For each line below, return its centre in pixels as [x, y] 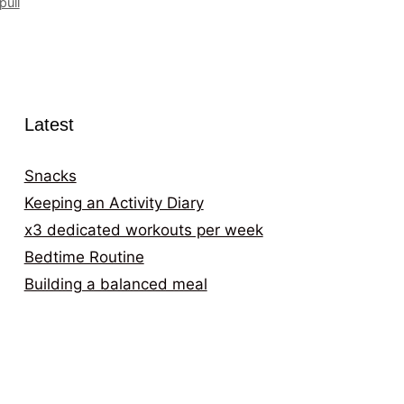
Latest [49, 125]
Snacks [50, 176]
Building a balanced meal [115, 285]
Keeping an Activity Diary [114, 203]
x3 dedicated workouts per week [143, 230]
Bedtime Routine [84, 257]
